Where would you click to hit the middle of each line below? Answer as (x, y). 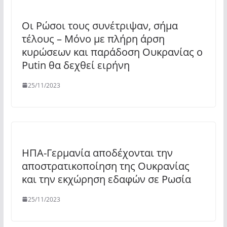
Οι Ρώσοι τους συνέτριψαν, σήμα (100, 25)
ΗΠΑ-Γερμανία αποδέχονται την (97, 153)
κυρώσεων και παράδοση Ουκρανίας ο (112, 52)
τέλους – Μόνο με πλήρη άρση (93, 39)
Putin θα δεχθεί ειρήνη (75, 65)
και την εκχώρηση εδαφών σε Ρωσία (106, 179)
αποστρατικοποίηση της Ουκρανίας (105, 166)
